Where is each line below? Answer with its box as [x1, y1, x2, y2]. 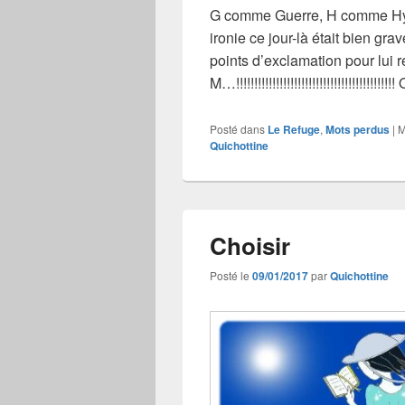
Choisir [210, 228, 290, 262]
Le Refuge [268, 120, 320, 137]
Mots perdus [325, 120, 390, 137]
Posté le [210, 267, 252, 283]
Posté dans [210, 120, 265, 137]
